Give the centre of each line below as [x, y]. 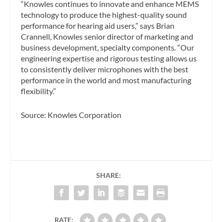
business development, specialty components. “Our [108, 48]
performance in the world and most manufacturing [106, 80]
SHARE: [109, 175]
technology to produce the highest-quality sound [104, 15]
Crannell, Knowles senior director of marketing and [107, 37]
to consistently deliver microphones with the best [105, 69]
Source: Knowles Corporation [71, 114]
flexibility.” [39, 91]
